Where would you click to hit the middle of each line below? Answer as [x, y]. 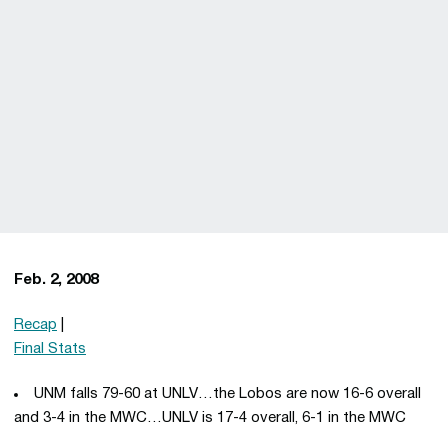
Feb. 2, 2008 [56, 280]
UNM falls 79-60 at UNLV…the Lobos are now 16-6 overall [227, 394]
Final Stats [50, 349]
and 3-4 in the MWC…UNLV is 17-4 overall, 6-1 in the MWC [210, 418]
